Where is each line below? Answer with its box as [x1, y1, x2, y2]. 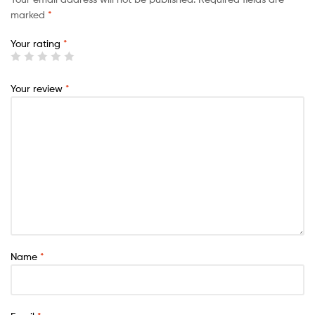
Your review [11, 82, 65, 95]
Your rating [11, 37, 63, 50]
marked [11, 8, 48, 20]
